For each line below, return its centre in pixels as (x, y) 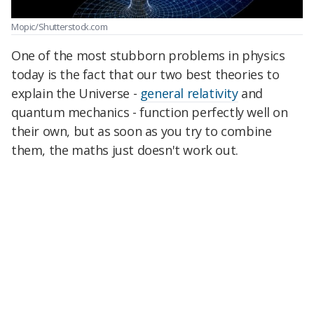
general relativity (189, 93)
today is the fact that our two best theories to (145, 74)
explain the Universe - (76, 93)
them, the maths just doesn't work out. (125, 150)
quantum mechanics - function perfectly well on (150, 112)
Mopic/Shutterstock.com (60, 27)
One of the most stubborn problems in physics (148, 55)
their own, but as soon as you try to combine (142, 131)
